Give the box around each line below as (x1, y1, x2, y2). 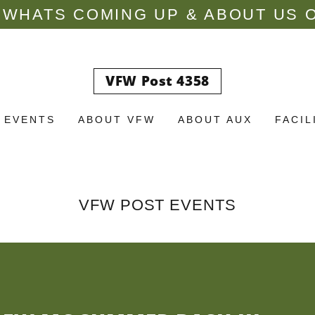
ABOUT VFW (78, 114, 155, 125)
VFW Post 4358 (105, 72, 210, 90)
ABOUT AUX (177, 114, 252, 125)
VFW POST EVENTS (78, 196, 237, 214)
